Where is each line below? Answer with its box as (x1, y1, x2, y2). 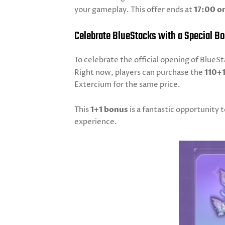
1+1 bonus (90, 104, 128, 115)
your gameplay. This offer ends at (74, 5, 194, 15)
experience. (74, 117, 117, 127)
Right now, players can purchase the (74, 67, 204, 78)
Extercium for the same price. (74, 79, 182, 90)
